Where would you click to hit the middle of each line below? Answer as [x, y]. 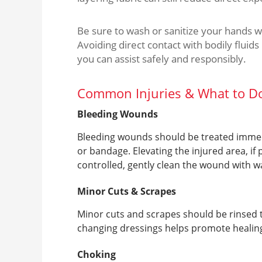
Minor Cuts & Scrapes [127, 191]
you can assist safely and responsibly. [162, 59]
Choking [96, 254]
